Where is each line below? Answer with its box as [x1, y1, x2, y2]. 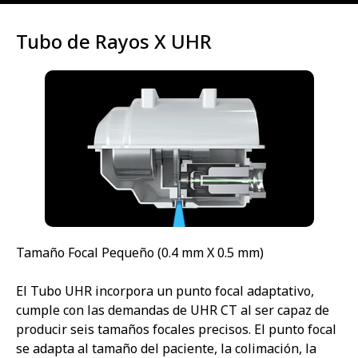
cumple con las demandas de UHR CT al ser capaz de [16, 300, 329, 319]
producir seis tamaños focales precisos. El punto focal [16, 320, 336, 338]
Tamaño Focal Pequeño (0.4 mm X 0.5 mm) [16, 243, 264, 261]
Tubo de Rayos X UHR [16, 28, 212, 55]
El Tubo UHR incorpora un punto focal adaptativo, [16, 281, 314, 300]
